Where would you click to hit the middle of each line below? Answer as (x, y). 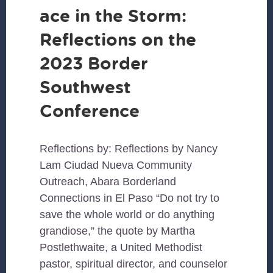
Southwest (86, 87)
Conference (90, 111)
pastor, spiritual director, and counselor (134, 264)
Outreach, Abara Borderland (108, 182)
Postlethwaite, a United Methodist (121, 248)
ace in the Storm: (113, 16)
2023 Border (94, 63)
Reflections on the (118, 40)
